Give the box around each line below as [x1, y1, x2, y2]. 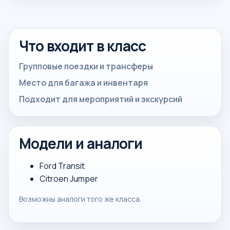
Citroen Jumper [40, 173, 98, 184]
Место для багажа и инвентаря [19, 77, 148, 88]
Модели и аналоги [19, 135, 143, 153]
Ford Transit [40, 160, 85, 171]
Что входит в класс [19, 37, 146, 55]
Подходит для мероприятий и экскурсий [19, 93, 182, 105]
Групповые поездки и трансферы [19, 61, 153, 72]
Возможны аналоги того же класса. [19, 194, 141, 204]
